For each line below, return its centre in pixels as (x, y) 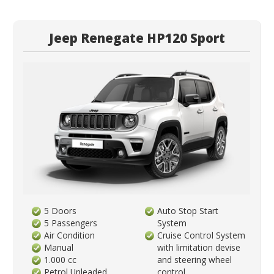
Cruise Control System (202, 235)
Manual (59, 247)
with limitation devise (199, 247)
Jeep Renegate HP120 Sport (137, 38)
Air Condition (70, 235)
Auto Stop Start (188, 210)
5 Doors (61, 210)
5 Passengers (71, 223)
